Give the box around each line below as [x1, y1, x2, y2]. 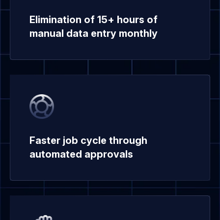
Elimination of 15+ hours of [29, 13, 158, 26]
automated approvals [29, 148, 133, 160]
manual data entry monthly [29, 27, 158, 39]
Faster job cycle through [29, 134, 147, 146]
